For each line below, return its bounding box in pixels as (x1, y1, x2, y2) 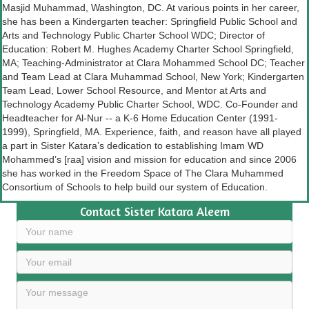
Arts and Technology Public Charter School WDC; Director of (2, 30, 265, 41)
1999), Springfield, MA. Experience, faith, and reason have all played (2, 126, 301, 138)
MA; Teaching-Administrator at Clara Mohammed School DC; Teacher (2, 57, 305, 69)
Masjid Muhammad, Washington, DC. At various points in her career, (2, 2, 299, 14)
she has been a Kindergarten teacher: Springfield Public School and (2, 16, 297, 28)
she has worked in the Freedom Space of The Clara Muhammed (2, 168, 283, 179)
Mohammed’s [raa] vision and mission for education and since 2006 (2, 154, 297, 166)
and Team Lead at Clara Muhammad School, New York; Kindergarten (2, 71, 304, 83)
